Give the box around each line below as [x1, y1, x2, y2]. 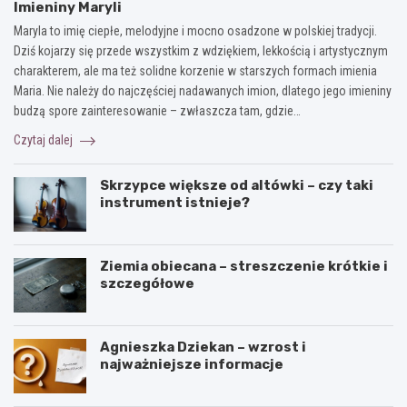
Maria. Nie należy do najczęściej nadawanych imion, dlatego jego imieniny [14, 84, 392, 99]
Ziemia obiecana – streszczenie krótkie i [100, 258, 388, 275]
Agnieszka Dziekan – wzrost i [100, 339, 306, 356]
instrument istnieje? [100, 194, 250, 212]
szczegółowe [100, 275, 194, 293]
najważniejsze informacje [100, 356, 283, 373]
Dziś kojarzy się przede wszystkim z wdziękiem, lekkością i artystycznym [14, 44, 388, 59]
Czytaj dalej [14, 133, 75, 148]
